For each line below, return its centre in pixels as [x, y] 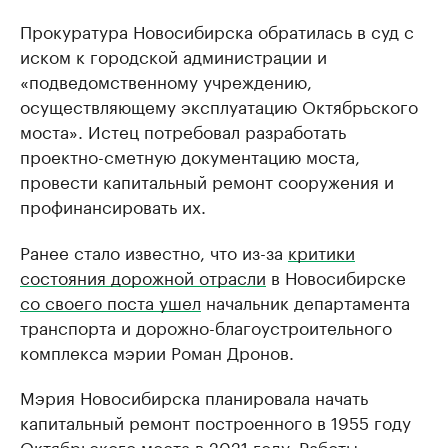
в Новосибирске [336, 276]
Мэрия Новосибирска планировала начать [194, 396]
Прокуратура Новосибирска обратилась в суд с [217, 30]
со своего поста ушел [110, 301]
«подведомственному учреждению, [166, 80]
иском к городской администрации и [173, 55]
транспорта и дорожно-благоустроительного [206, 326]
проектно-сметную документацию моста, [190, 155]
